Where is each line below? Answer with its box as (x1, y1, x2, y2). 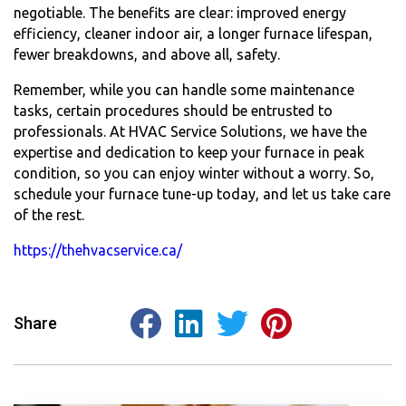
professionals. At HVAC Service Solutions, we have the (14, 122, 367, 140)
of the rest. (14, 206, 88, 223)
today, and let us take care (213, 185, 391, 202)
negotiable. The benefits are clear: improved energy (14, 4, 346, 21)
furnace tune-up (109, 185, 213, 202)
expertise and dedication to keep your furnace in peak (14, 143, 364, 160)
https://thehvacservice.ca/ (14, 241, 182, 258)
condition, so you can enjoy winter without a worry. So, (14, 164, 374, 181)
